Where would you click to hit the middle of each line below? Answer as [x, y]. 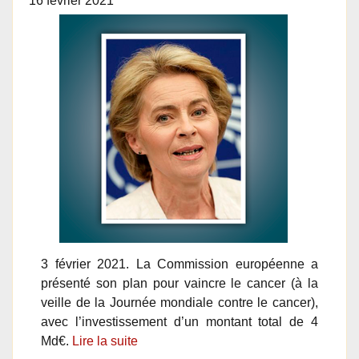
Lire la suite [105, 341]
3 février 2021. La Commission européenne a [179, 264]
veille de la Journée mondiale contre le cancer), [179, 303]
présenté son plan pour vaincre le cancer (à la [179, 283]
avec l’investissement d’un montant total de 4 [179, 322]
